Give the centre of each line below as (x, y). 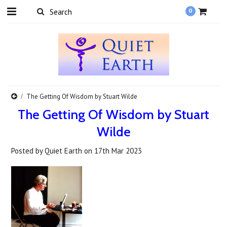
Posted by (28, 151)
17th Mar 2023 (118, 151)
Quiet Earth (64, 151)
